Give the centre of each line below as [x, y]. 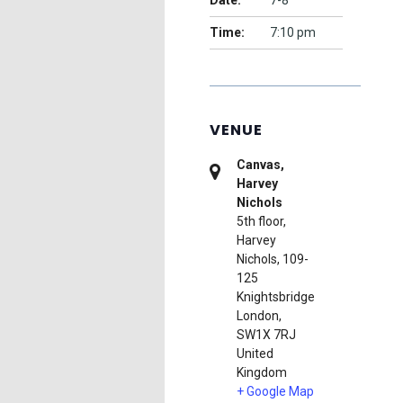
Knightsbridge [276, 297]
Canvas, [260, 165]
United [255, 354]
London [258, 316]
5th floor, [261, 221]
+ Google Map [275, 391]
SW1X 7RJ [266, 335]
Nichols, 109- [273, 259]
